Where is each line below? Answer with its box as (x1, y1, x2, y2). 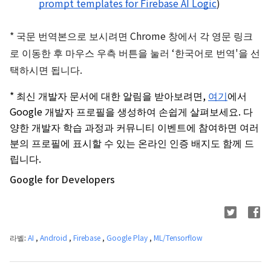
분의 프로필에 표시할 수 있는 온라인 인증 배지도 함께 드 (10, 135, 254, 150)
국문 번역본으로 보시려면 (16, 28, 130, 43)
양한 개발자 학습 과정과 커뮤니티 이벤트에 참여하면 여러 (10, 120, 259, 134)
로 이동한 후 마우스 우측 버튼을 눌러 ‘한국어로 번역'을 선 (10, 45, 260, 60)
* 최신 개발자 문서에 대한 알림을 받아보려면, (10, 88, 208, 103)
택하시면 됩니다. (10, 62, 82, 77)
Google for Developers (10, 172, 115, 186)
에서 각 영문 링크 (178, 28, 253, 43)
